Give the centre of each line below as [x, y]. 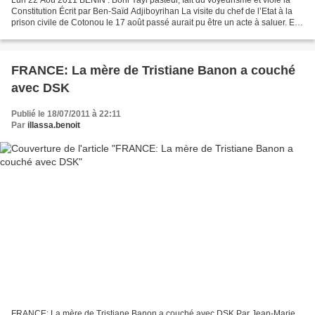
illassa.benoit [54, 126]
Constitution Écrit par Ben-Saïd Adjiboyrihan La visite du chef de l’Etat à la [152, 12]
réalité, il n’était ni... [48, 34]
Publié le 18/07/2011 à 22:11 [66, 114]
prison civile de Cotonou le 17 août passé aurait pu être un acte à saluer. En [155, 23]
